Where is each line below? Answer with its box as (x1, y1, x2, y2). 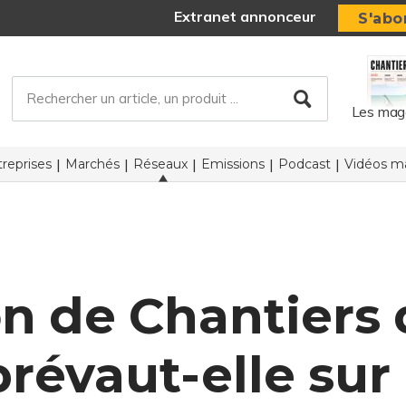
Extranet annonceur (174, 7, 317, 26)
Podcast (277, 156, 331, 172)
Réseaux (132, 156, 188, 172)
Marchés (64, 156, 120, 172)
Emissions (200, 156, 265, 172)
